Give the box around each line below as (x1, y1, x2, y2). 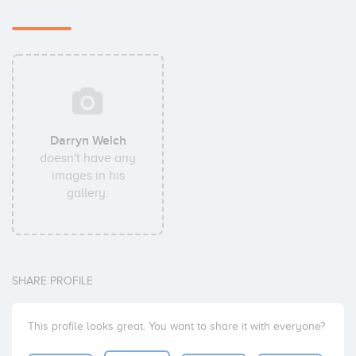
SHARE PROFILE (12, 275, 93, 287)
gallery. (67, 186, 110, 200)
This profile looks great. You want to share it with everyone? (28, 320, 325, 332)
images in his (51, 168, 125, 183)
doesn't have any (40, 151, 137, 165)
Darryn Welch (49, 133, 126, 149)
